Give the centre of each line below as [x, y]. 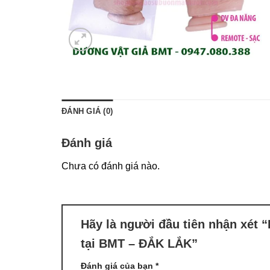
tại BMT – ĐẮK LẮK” [141, 243]
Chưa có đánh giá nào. [111, 166]
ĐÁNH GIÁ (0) [87, 111]
